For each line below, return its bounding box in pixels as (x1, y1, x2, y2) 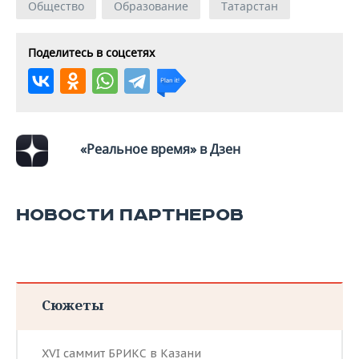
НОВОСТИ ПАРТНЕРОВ (16, 204, 244, 226)
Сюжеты (42, 296, 103, 314)
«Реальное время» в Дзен (80, 140, 240, 158)
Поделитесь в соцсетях (28, 45, 155, 60)
